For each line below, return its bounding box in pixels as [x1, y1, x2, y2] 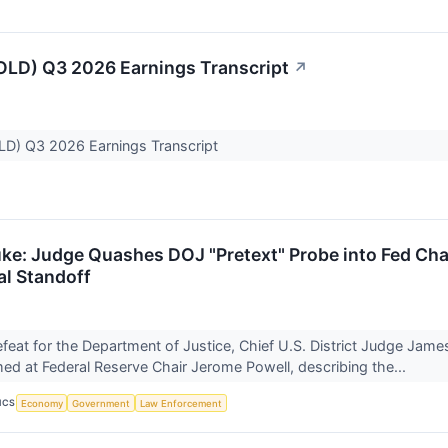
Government [72, 397, 131, 409]
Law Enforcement [139, 397, 222, 409]
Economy [20, 397, 63, 409]
